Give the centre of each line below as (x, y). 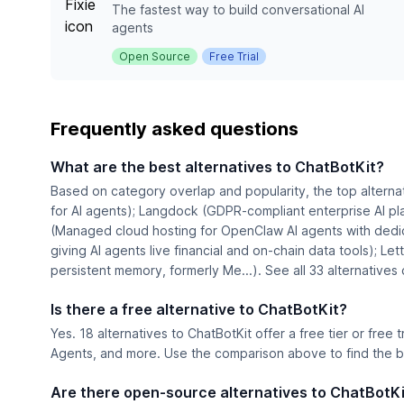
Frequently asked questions (174, 129)
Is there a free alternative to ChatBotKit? (199, 309)
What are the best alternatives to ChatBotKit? (217, 167)
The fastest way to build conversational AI (238, 9)
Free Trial (234, 56)
